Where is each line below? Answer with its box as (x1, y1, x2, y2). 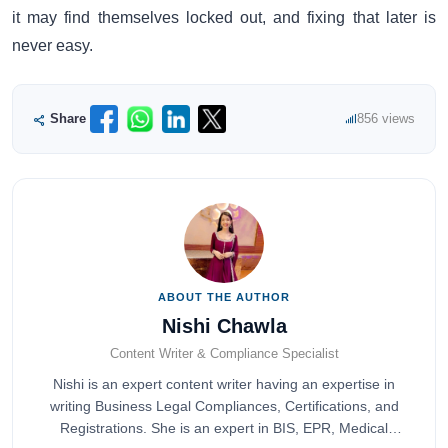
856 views (357, 111, 415, 127)
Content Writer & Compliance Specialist (109, 346, 339, 362)
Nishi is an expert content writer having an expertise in (53, 376, 395, 392)
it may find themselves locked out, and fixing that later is (12, 8, 436, 26)
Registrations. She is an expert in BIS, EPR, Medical (60, 420, 388, 436)
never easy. (12, 36, 93, 54)
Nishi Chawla (161, 314, 287, 337)
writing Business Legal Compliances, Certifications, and (49, 398, 399, 414)
